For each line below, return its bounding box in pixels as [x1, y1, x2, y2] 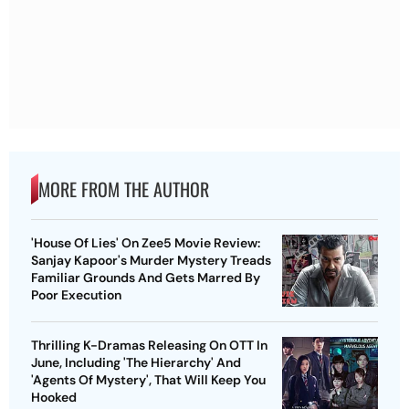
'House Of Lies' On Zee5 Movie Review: [31, 235, 260, 252]
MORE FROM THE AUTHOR [38, 175, 209, 204]
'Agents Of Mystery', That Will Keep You [31, 372, 266, 389]
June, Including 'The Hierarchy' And [31, 354, 241, 372]
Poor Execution [31, 287, 121, 304]
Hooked [31, 389, 77, 406]
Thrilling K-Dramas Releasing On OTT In [31, 337, 267, 354]
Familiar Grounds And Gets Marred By [31, 269, 260, 287]
